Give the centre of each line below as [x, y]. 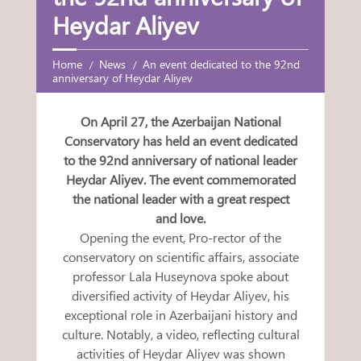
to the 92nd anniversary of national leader [180, 160]
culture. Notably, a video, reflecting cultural [180, 334]
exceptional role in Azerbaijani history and [180, 315]
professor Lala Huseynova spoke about [180, 276]
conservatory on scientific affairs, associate [180, 257]
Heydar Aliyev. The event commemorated [180, 180]
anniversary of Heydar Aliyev [122, 78]
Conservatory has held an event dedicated [180, 141]
